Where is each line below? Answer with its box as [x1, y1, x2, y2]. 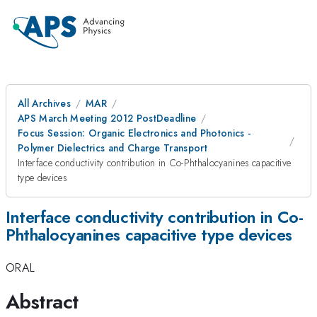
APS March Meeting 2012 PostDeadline [18, 111, 197, 125]
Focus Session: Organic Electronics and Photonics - [18, 126, 251, 140]
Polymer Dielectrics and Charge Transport [18, 141, 208, 155]
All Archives [18, 96, 71, 110]
